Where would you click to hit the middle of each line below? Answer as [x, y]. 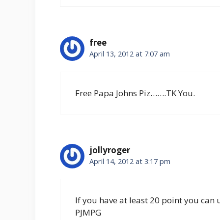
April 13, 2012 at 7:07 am [130, 54]
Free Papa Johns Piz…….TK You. [135, 93]
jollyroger [110, 150]
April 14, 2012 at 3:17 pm [130, 161]
